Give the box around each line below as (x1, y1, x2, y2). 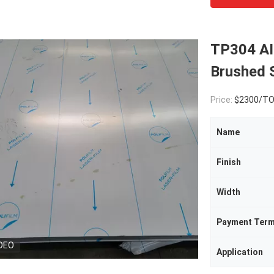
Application (217, 247, 263, 257)
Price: (210, 95, 234, 105)
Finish (217, 157, 241, 167)
